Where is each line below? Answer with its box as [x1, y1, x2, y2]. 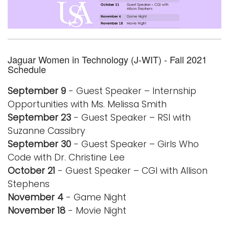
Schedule [8, 62, 46, 76]
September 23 [8, 111, 71, 124]
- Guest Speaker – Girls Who [71, 138, 199, 151]
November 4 [8, 191, 63, 204]
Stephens [8, 178, 50, 191]
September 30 [8, 138, 71, 151]
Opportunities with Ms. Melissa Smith [8, 98, 167, 111]
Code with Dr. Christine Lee [8, 151, 125, 164]
